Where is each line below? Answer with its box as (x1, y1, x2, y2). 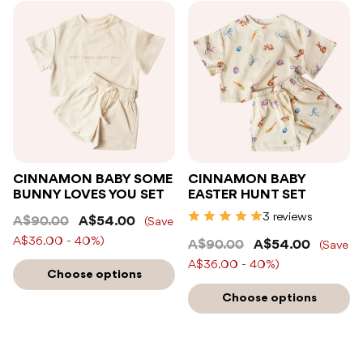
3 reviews (262, 210, 313, 224)
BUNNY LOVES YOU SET (13, 187, 164, 202)
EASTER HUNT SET (188, 187, 306, 202)
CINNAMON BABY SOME (13, 172, 173, 186)
